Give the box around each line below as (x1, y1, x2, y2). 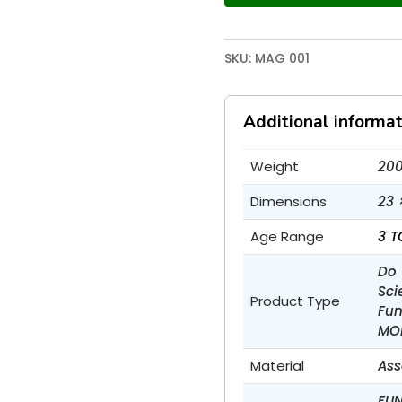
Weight (249, 157, 299, 177)
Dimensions (249, 192, 327, 212)
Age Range (249, 227, 324, 247)
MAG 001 (254, 49, 310, 68)
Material (249, 356, 304, 376)
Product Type (249, 292, 340, 311)
